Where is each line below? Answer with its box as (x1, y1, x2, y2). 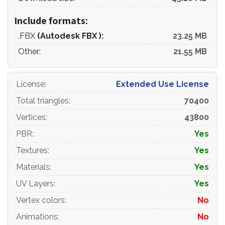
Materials (16, 162, 50, 172)
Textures (16, 146, 48, 156)
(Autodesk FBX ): (37, 31, 103, 41)
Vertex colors (16, 195, 65, 205)
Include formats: (14, 14, 88, 28)
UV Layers (16, 179, 54, 189)
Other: (18, 47, 41, 57)
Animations (16, 212, 58, 222)
